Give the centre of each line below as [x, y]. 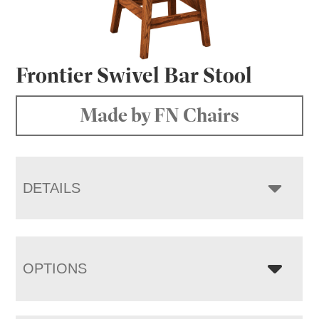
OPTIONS [55, 268]
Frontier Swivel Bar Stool [134, 75]
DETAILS [52, 188]
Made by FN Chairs [159, 115]
